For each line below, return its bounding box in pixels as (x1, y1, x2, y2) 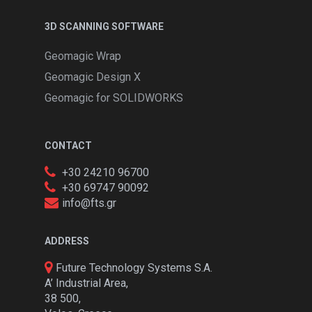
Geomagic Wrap (45, 49, 121, 63)
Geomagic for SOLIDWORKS (45, 91, 183, 104)
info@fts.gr (62, 196, 116, 210)
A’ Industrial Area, (45, 276, 128, 290)
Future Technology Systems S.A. (56, 261, 212, 274)
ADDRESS (45, 235, 89, 247)
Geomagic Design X (45, 70, 141, 84)
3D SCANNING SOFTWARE (45, 21, 164, 32)
